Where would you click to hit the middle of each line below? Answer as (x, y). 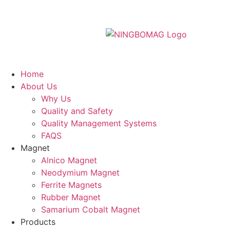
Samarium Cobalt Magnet (91, 209)
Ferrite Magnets (71, 185)
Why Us (56, 99)
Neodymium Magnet (80, 172)
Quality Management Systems (99, 123)
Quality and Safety (77, 111)
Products (38, 222)
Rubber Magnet (71, 197)
